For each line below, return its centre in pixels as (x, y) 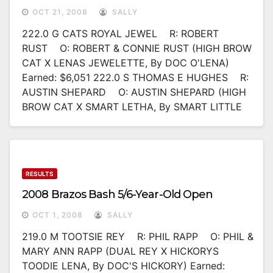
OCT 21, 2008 (60, 12)
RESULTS (40, 174)
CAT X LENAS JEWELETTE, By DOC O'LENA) (126, 63)
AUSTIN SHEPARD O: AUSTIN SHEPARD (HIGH (134, 92)
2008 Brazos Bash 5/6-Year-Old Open (118, 195)
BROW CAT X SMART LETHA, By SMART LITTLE (132, 107)
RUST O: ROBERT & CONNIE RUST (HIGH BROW (137, 48)
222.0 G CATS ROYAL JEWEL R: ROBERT (120, 34)
